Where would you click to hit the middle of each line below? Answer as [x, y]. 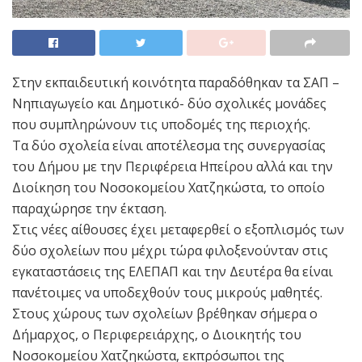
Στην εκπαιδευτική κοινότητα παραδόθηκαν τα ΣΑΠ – [176, 83]
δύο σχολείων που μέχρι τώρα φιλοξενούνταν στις [170, 251]
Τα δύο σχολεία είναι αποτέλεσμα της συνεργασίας [169, 146]
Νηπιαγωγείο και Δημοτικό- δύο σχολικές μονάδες [169, 104]
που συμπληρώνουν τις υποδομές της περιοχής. [161, 125]
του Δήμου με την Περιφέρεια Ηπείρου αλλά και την [173, 167]
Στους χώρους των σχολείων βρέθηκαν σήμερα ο [165, 314]
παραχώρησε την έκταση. [89, 209]
